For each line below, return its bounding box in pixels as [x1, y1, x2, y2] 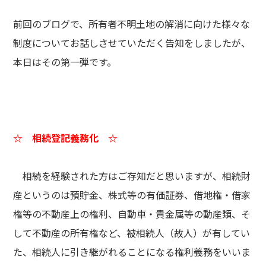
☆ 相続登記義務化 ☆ [13, 131, 118, 145]
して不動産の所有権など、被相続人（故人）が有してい [13, 226, 251, 240]
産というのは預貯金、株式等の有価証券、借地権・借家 [13, 188, 251, 202]
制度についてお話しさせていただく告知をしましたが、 [13, 36, 251, 50]
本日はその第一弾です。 [13, 55, 117, 69]
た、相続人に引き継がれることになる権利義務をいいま [13, 245, 251, 259]
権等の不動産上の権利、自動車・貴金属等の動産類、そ [13, 207, 251, 221]
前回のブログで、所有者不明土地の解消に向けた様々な [13, 17, 251, 31]
